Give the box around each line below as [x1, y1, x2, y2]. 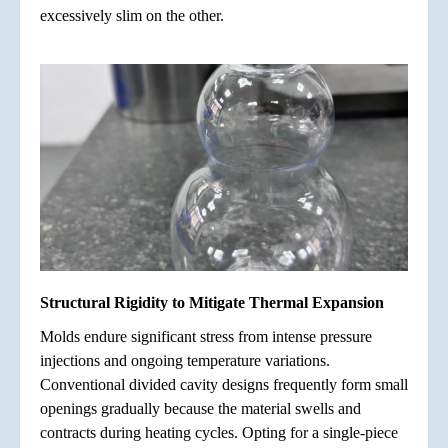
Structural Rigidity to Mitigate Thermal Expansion [40, 294, 384, 312]
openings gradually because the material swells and [40, 400, 361, 418]
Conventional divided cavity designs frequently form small [40, 376, 408, 394]
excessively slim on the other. [40, 7, 224, 25]
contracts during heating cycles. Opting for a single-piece [40, 424, 398, 442]
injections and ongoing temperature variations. [40, 352, 330, 370]
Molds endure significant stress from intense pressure [40, 328, 372, 346]
